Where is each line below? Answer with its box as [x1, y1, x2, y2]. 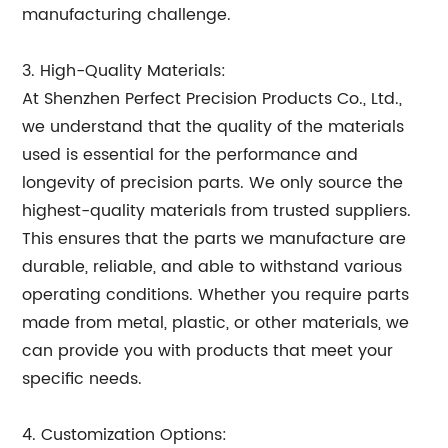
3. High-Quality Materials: [22, 58, 227, 84]
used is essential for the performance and [22, 142, 359, 168]
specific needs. [22, 366, 143, 392]
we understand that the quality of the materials [22, 114, 405, 140]
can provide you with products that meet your [22, 338, 394, 364]
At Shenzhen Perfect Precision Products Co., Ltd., [22, 86, 403, 112]
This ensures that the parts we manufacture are [22, 226, 407, 252]
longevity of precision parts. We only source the [22, 170, 404, 196]
